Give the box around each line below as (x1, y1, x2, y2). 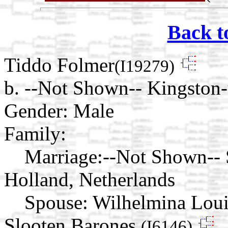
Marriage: (24, 146, 103, 168)
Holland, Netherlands (4, 168, 175, 191)
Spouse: (24, 191, 88, 214)
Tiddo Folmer (4, 54, 115, 76)
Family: (4, 123, 66, 145)
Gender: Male (4, 100, 114, 122)
